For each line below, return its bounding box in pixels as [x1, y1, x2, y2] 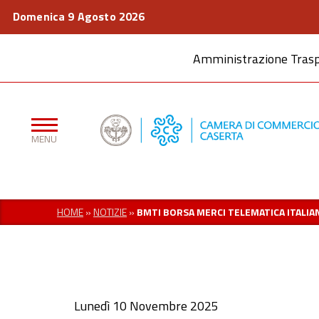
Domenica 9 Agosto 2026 [13, 8, 145, 25]
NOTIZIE [93, 204, 127, 219]
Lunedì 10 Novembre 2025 [74, 296, 219, 315]
